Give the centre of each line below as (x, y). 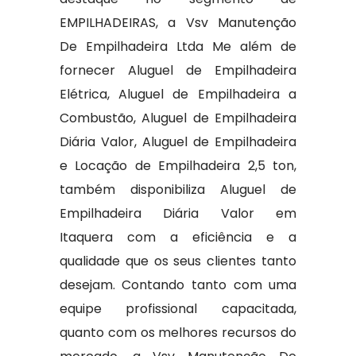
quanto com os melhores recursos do (178, 333)
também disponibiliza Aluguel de (178, 190)
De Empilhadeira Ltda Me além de (178, 46)
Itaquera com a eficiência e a (178, 237)
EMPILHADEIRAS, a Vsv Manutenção (178, 23)
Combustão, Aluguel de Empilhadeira (178, 118)
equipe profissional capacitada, (178, 309)
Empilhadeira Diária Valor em (178, 213)
